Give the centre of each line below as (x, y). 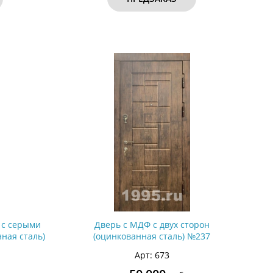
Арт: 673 (152, 255)
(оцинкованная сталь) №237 (152, 236)
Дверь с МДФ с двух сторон (152, 225)
